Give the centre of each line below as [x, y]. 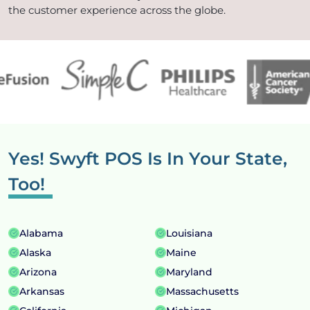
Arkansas [42, 291]
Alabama [41, 233]
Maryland [189, 272]
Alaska [35, 252]
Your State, [238, 158]
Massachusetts [202, 291]
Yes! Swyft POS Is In [99, 158]
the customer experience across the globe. [117, 10]
